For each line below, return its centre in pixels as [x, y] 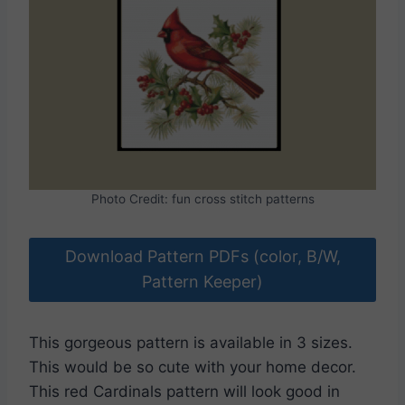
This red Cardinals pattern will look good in [184, 391]
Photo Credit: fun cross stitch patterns [202, 199]
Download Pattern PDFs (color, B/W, [202, 257]
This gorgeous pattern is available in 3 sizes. [191, 342]
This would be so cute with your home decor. [193, 367]
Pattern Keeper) [202, 282]
